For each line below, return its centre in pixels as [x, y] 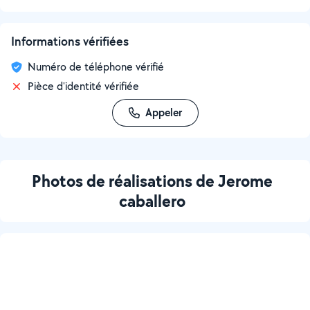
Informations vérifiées [70, 41]
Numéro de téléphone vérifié [96, 67]
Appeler [163, 112]
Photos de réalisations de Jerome [152, 181]
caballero [152, 201]
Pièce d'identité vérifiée [83, 86]
